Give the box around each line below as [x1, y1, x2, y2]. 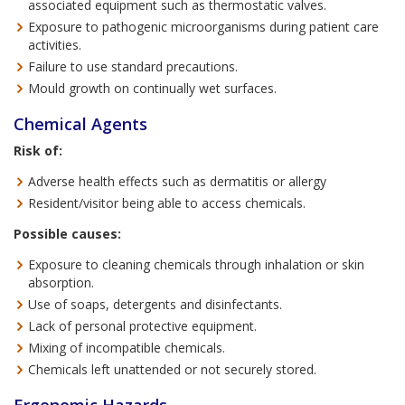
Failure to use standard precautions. [28, 58, 238, 75]
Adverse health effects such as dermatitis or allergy [28, 173, 326, 190]
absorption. [28, 274, 94, 291]
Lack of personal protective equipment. [28, 317, 257, 334]
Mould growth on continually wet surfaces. [28, 80, 277, 97]
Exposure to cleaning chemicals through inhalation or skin [28, 256, 364, 273]
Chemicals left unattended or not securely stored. [28, 361, 316, 378]
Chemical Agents [14, 113, 147, 135]
